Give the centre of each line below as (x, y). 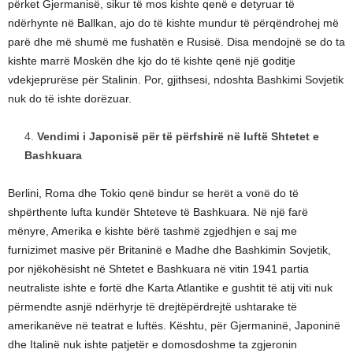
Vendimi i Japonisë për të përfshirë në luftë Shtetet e (178, 137)
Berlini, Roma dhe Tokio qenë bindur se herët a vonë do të (153, 193)
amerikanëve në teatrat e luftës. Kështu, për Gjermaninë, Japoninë (174, 326)
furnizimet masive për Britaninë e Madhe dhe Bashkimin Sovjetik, (169, 250)
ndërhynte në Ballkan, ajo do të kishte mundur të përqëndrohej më (173, 23)
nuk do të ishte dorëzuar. (70, 99)
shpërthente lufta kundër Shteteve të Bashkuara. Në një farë (158, 212)
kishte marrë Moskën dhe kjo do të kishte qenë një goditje (152, 61)
